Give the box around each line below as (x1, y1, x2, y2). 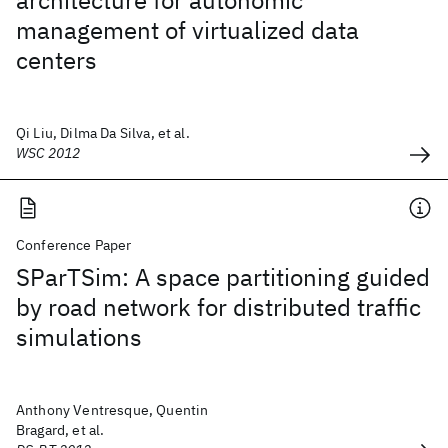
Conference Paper (16, 236, 132, 254)
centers (16, 44, 97, 76)
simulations (16, 321, 142, 353)
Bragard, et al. (16, 421, 105, 439)
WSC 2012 (16, 144, 81, 162)
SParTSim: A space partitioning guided (16, 261, 430, 293)
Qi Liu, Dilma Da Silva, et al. (16, 124, 190, 142)
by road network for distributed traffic (16, 291, 421, 323)
